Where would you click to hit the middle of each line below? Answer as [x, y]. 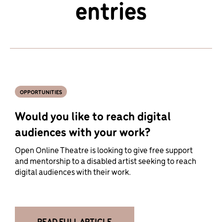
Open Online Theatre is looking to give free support [104, 149]
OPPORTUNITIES [41, 91]
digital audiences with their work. [73, 171]
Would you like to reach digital [93, 115]
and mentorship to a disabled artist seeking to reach [106, 160]
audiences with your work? [83, 131]
